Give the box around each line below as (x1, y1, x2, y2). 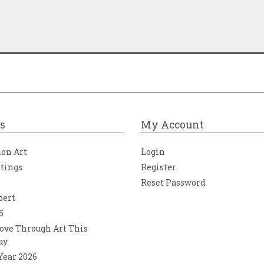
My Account (141, 118, 204, 131)
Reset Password (141, 177, 206, 188)
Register (141, 161, 176, 173)
